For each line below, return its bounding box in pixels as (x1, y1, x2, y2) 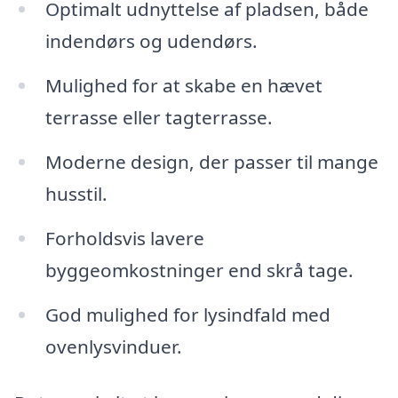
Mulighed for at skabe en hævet (44, 73, 322, 99)
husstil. (44, 180, 107, 206)
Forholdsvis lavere (44, 225, 204, 251)
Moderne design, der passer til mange (44, 148, 378, 174)
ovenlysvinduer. (44, 333, 182, 359)
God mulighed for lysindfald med (44, 301, 330, 327)
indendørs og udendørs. (44, 28, 258, 54)
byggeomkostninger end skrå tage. (44, 257, 354, 283)
